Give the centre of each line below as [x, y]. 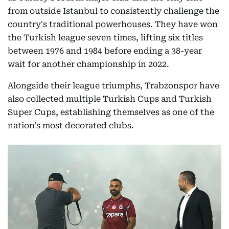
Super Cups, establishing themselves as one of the [111, 112]
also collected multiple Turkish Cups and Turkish [110, 99]
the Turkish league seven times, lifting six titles [105, 38]
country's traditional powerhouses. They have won [113, 25]
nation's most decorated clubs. [71, 126]
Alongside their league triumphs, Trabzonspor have [113, 86]
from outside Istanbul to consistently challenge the [113, 11]
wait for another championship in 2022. [88, 64]
